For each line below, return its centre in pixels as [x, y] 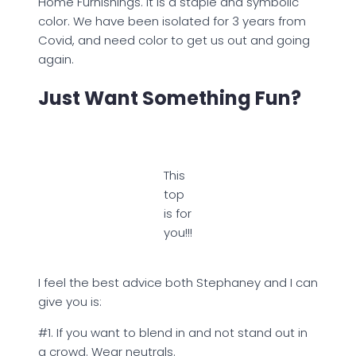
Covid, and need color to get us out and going [174, 40]
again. [56, 59]
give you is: [70, 302]
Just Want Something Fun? [170, 98]
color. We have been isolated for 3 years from [172, 21]
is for [178, 213]
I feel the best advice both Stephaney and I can [178, 282]
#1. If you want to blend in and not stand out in [173, 333]
